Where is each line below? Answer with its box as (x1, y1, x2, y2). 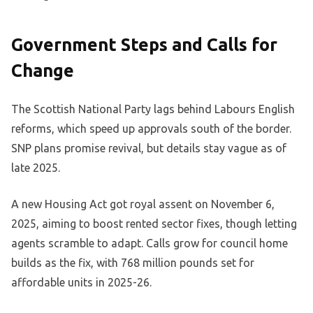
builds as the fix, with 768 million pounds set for (11, 256, 254, 270)
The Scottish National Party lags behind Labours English (11, 103, 295, 116)
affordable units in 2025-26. (11, 276, 152, 289)
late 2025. (11, 161, 60, 175)
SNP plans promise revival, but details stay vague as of (11, 142, 286, 155)
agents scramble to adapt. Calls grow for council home (11, 237, 288, 250)
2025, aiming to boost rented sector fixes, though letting (11, 217, 297, 231)
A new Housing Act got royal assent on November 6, (11, 198, 275, 211)
